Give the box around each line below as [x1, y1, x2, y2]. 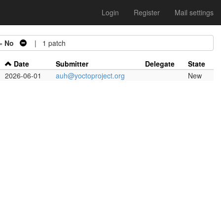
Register [134, 7, 160, 17]
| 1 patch [27, 38, 66, 48]
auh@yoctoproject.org [56, 71, 125, 80]
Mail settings [175, 7, 214, 17]
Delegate [145, 59, 175, 69]
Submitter [56, 59, 88, 69]
